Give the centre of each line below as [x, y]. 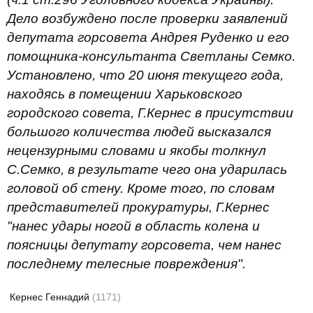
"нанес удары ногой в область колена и [133, 226]
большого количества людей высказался [139, 132]
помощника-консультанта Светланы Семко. [151, 56]
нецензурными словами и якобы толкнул [137, 151]
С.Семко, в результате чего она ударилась [147, 169]
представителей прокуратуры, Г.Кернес [138, 207]
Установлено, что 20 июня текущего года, [145, 75]
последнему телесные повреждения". [126, 264]
